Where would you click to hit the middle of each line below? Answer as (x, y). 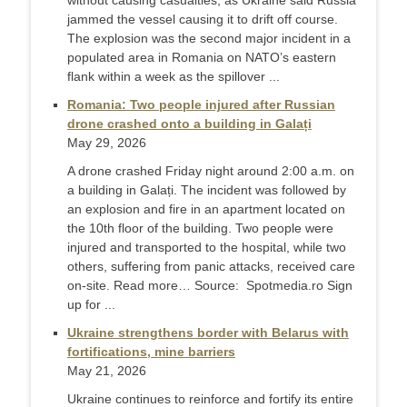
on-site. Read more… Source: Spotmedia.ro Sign (210, 285)
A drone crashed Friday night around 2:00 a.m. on (211, 171)
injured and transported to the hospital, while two (207, 247)
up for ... (91, 304)
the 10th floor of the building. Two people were (200, 228)
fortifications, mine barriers (151, 352)
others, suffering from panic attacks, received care (211, 266)
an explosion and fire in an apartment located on (206, 209)
